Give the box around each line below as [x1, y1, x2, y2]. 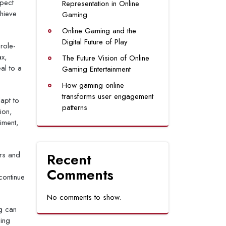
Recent [47, 149, 91, 170]
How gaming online [62, 80, 124, 91]
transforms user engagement [62, 91, 153, 102]
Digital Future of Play [62, 36, 128, 47]
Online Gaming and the [62, 25, 136, 36]
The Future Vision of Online [62, 52, 149, 64]
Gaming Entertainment [62, 64, 131, 75]
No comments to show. [47, 192, 121, 203]
